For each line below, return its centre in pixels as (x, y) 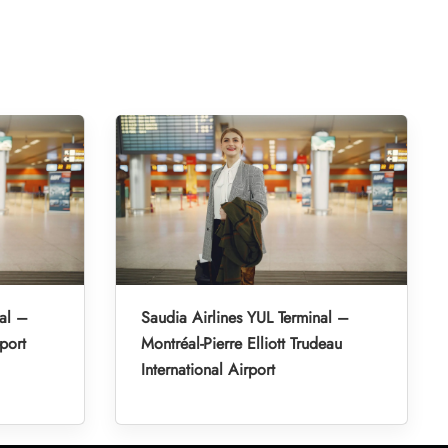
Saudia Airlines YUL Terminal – (244, 317)
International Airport (207, 369)
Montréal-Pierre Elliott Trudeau (241, 343)
